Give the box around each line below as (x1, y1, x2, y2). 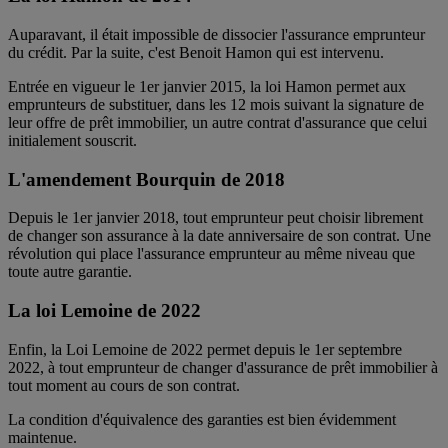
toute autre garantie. (8, 263, 136, 281)
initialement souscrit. (8, 131, 137, 149)
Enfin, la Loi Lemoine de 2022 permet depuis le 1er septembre (8, 340, 402, 358)
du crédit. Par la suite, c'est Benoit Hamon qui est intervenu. (8, 43, 384, 61)
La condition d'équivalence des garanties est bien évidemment (8, 410, 396, 428)
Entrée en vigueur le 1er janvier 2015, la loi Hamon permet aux (8, 77, 406, 95)
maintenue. (8, 428, 81, 446)
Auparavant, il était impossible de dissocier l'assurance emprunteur (8, 25, 425, 43)
